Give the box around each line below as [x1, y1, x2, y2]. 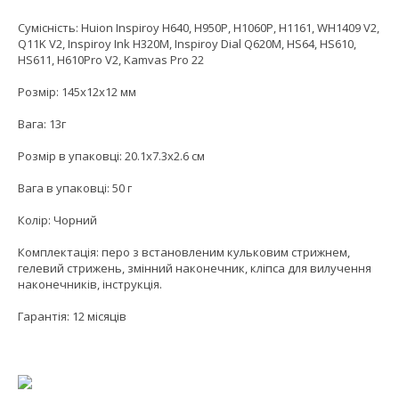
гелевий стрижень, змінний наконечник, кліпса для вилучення [18, 260, 371, 277]
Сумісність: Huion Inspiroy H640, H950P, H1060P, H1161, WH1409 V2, [18, 20, 379, 37]
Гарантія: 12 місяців [18, 308, 126, 325]
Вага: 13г [18, 116, 66, 133]
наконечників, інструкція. [18, 276, 162, 293]
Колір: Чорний [18, 212, 97, 229]
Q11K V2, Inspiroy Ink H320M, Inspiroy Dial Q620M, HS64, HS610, [18, 36, 356, 53]
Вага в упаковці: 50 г [18, 180, 132, 197]
